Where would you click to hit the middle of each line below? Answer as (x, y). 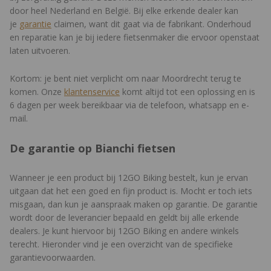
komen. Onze (37, 92)
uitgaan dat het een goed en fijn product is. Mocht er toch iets (131, 191)
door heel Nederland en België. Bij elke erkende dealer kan (124, 11)
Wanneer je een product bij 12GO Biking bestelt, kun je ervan (129, 178)
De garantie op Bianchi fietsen (93, 149)
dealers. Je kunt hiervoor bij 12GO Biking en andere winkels (124, 231)
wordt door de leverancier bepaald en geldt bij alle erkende (124, 218)
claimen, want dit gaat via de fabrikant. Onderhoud (151, 24)
